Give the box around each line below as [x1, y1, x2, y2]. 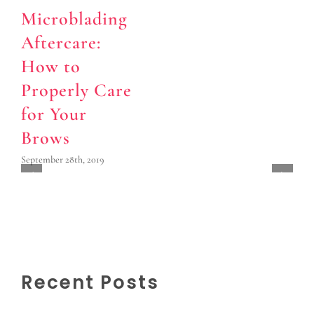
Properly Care [21, 79, 132, 102]
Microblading [21, 8, 128, 30]
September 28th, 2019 [21, 153, 104, 165]
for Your [21, 103, 87, 125]
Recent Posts [21, 269, 159, 295]
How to [21, 55, 81, 78]
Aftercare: [21, 32, 101, 54]
